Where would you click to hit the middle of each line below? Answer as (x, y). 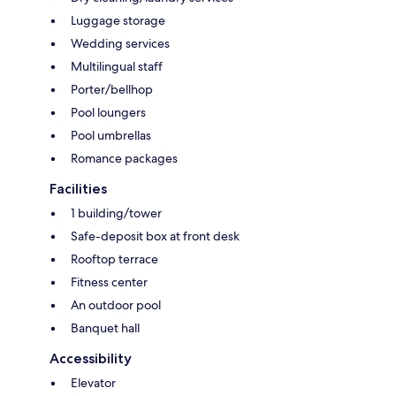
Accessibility (91, 358)
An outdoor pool (116, 305)
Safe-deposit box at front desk (155, 236)
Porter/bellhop (112, 89)
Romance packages (124, 158)
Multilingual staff (117, 66)
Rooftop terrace (114, 259)
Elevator (93, 382)
